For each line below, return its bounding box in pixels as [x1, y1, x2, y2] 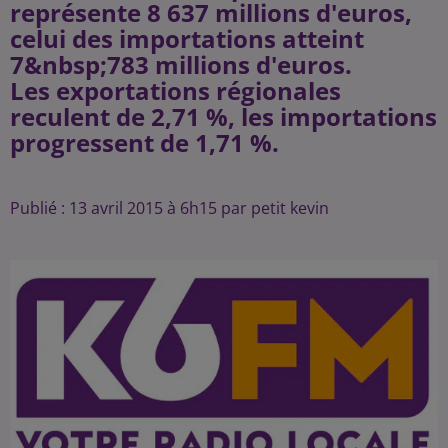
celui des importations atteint [10, 22, 364, 55]
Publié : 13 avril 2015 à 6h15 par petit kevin [10, 197, 329, 219]
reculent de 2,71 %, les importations [10, 100, 437, 133]
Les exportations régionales [10, 74, 341, 107]
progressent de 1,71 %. [10, 126, 279, 159]
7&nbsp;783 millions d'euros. [10, 48, 352, 81]
